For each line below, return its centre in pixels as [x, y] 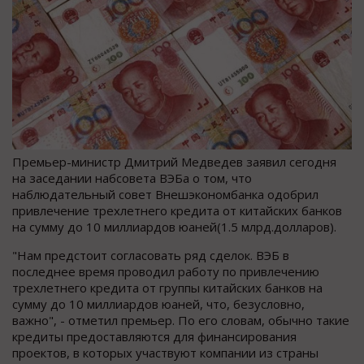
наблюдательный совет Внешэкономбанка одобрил [165, 194]
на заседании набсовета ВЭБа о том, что [132, 178]
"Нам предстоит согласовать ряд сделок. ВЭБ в [151, 255]
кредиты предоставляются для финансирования [154, 336]
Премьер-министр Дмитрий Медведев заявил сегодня [174, 161]
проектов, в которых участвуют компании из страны [165, 352]
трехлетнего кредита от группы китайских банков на [167, 287]
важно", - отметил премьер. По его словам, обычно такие [181, 320]
